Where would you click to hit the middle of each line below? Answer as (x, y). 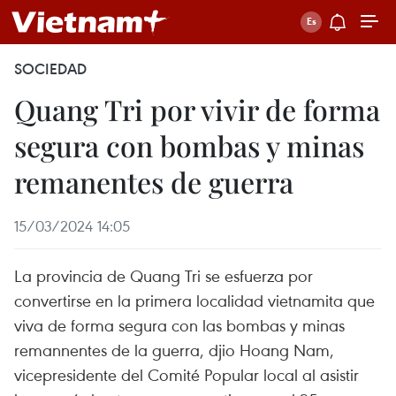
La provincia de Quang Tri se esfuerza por (164, 275)
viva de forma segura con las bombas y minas (179, 325)
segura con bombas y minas (189, 145)
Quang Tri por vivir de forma (197, 109)
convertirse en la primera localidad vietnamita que (194, 300)
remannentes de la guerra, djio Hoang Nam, (174, 350)
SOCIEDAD (50, 69)
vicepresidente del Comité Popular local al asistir (187, 374)
